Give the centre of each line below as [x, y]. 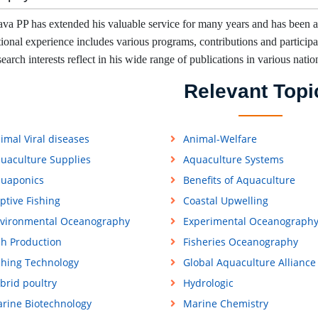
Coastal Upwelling [225, 201]
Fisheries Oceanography [240, 242]
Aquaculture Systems [233, 160]
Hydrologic [208, 283]
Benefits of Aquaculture [239, 180]
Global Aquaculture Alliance [249, 263]
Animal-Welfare [220, 139]
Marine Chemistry [225, 304]
